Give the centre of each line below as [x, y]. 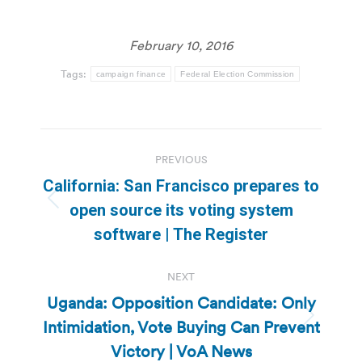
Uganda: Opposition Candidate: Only [181, 303]
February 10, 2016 [181, 45]
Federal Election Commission [238, 74]
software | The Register [181, 234]
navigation [105, 181]
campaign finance [131, 74]
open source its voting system [181, 210]
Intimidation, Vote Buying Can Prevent [181, 327]
